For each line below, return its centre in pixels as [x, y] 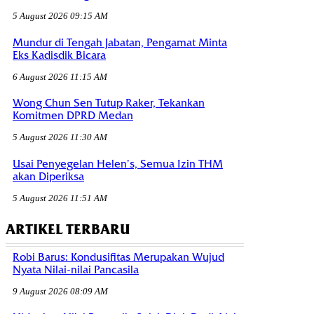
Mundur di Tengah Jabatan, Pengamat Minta [120, 42]
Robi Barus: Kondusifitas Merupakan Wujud [118, 257]
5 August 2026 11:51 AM [60, 198]
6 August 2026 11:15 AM [60, 76]
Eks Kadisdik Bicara [59, 55]
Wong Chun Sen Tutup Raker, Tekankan [109, 103]
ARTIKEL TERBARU [68, 229]
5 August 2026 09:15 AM [60, 16]
